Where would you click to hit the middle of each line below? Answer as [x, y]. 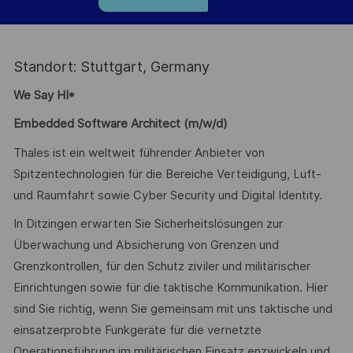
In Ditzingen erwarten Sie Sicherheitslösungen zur [148, 224]
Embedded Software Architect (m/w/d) [120, 124]
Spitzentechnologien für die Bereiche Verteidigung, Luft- [167, 174]
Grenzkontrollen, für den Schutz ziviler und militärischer [162, 267]
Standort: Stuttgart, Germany [111, 67]
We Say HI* [44, 95]
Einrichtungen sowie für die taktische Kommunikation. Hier [170, 288]
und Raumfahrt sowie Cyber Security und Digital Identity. [167, 195]
